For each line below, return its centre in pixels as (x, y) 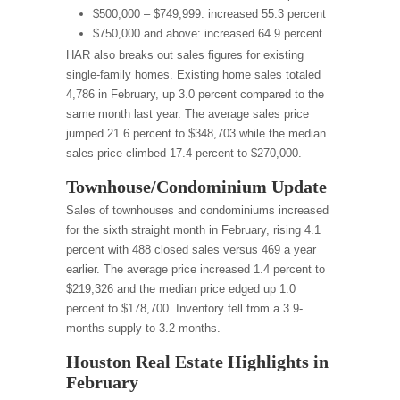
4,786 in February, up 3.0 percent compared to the (195, 94)
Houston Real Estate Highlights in (197, 362)
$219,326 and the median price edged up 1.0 (181, 289)
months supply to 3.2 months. (143, 328)
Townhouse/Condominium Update (196, 187)
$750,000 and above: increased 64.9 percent (208, 33)
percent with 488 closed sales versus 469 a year (191, 250)
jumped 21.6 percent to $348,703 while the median (196, 133)
